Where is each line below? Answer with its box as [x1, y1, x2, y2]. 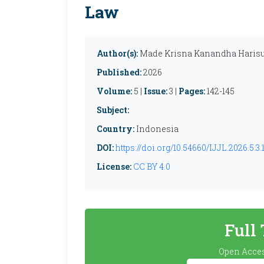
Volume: [97, 85, 132, 97]
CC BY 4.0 [133, 161, 170, 172]
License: [97, 161, 131, 172]
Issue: [144, 85, 167, 97]
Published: [97, 67, 141, 78]
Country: [97, 123, 134, 134]
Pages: [179, 85, 205, 97]
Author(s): [97, 48, 138, 59]
